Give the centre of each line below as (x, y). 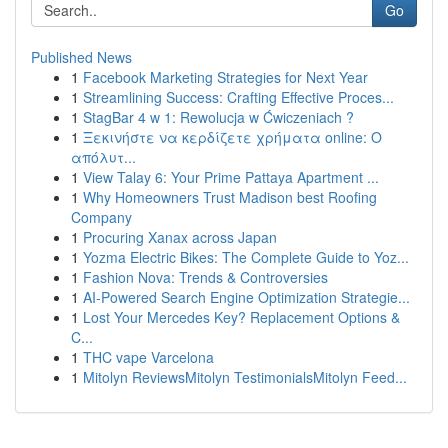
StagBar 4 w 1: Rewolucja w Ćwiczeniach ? (218, 117)
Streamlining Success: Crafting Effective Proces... (238, 97)
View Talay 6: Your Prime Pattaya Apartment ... (231, 177)
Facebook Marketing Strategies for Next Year (225, 77)
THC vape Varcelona (148, 357)
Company (101, 217)
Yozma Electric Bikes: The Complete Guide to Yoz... (246, 257)
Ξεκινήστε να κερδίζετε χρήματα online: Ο (232, 137)
